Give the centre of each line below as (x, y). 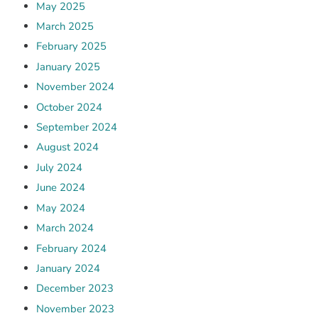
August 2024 (67, 147)
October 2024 (69, 107)
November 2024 (75, 87)
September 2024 (76, 127)
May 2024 (60, 208)
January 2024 (68, 268)
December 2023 (75, 289)
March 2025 (65, 27)
